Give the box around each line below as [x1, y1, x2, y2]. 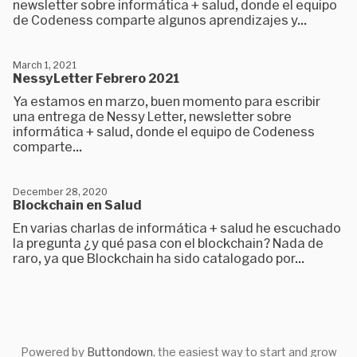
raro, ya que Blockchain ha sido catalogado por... [13, 250, 304, 265]
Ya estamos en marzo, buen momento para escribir [13, 93, 320, 108]
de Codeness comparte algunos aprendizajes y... [13, 12, 307, 27]
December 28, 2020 [13, 186, 108, 197]
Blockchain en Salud [13, 197, 142, 212]
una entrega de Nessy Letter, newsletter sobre [13, 108, 292, 124]
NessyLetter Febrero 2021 [13, 70, 179, 85]
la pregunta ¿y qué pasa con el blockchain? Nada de [13, 235, 324, 250]
